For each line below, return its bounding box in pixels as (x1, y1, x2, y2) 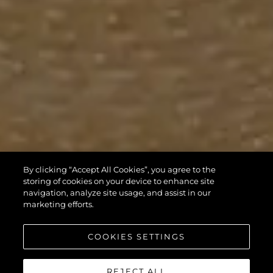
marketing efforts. (23, 199, 94, 209)
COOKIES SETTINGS (88, 232, 185, 241)
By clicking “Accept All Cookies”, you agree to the (23, 165, 216, 174)
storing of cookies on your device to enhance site (23, 176, 215, 186)
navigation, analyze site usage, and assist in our (23, 188, 211, 197)
